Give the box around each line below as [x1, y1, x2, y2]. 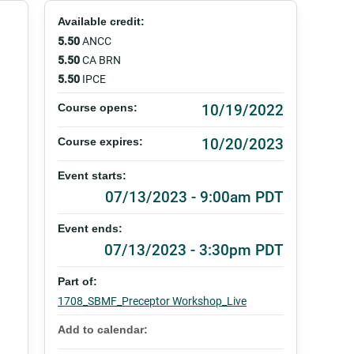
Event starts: [58, 169, 130, 182]
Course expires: [58, 135, 146, 148]
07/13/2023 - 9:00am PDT [105, 186, 284, 206]
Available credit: [58, 15, 148, 28]
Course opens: [58, 101, 141, 114]
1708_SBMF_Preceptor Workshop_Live [58, 293, 247, 308]
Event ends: [58, 222, 126, 235]
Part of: [58, 275, 100, 288]
